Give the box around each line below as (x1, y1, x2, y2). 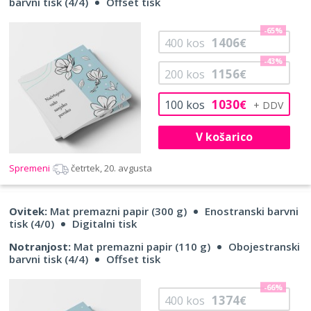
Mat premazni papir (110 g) (71, 239, 210, 254)
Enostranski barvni (205, 204, 299, 219)
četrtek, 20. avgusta (71, 162, 152, 175)
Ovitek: (9, 204, 47, 219)
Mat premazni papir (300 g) (47, 204, 187, 219)
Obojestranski (228, 239, 300, 254)
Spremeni (9, 162, 52, 175)
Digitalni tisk (72, 217, 137, 231)
